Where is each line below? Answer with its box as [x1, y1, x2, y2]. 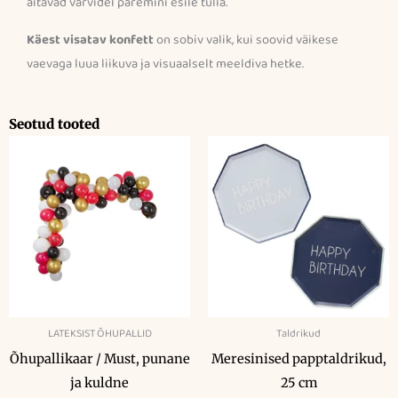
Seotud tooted [9, 115, 99, 132]
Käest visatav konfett [27, 28, 154, 51]
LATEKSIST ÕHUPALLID [47, 325, 152, 343]
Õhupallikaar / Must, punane [9, 350, 190, 367]
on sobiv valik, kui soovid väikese [154, 28, 338, 51]
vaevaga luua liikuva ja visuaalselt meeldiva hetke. [27, 52, 304, 75]
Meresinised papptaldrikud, [211, 350, 386, 367]
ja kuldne [70, 374, 129, 391]
